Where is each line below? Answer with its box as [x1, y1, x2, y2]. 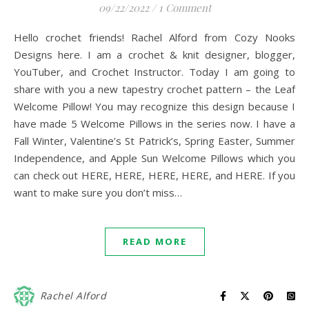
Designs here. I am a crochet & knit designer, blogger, [14, 48, 295, 61]
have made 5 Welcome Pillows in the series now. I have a [14, 117, 295, 130]
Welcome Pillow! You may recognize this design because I [14, 99, 295, 113]
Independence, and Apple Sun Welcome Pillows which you [14, 151, 295, 165]
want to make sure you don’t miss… [14, 186, 182, 199]
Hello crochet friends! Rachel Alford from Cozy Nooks [14, 30, 22, 44]
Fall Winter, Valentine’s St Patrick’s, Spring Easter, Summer [14, 134, 295, 148]
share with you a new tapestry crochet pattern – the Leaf [14, 82, 295, 96]
